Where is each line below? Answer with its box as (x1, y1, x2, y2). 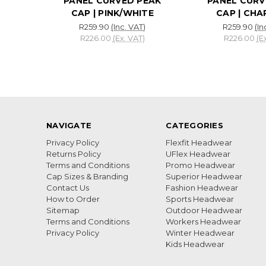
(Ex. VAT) (112, 33, 145, 43)
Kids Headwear (166, 239, 225, 249)
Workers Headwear (166, 217, 242, 227)
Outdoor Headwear (166, 205, 243, 216)
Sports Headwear (166, 194, 235, 204)
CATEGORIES (166, 121, 223, 131)
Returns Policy (46, 149, 101, 159)
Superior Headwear (166, 172, 243, 182)
